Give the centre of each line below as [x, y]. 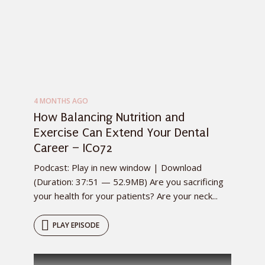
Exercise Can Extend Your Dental [122, 133]
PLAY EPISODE [76, 225]
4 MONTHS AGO [61, 101]
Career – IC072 [73, 148]
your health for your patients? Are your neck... [126, 196]
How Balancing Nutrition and [109, 117]
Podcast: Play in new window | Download [118, 168]
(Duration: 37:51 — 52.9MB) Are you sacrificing [129, 182]
